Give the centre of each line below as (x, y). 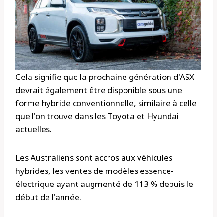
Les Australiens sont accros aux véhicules (94, 158)
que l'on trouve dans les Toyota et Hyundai (97, 116)
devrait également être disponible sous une (99, 90)
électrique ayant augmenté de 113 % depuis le (104, 184)
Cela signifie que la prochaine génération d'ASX (105, 77)
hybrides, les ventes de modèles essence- (95, 171)
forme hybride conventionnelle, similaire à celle (106, 103)
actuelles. (34, 129)
